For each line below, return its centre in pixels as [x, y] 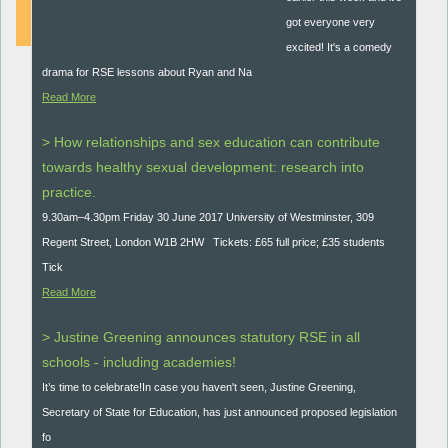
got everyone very [331, 22]
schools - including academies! [139, 362]
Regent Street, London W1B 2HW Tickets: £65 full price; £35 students [213, 242]
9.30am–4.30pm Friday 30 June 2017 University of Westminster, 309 [208, 217]
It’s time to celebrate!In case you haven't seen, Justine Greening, [199, 387]
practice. [69, 192]
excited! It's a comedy [339, 47]
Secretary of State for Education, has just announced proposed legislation [219, 412]
